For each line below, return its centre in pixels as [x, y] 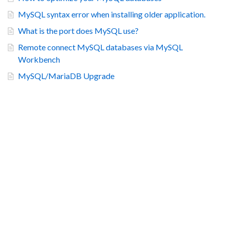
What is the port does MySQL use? [78, 31]
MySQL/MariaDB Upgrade [66, 76]
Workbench [39, 59]
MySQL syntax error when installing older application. [112, 14]
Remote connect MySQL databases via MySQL [100, 47]
